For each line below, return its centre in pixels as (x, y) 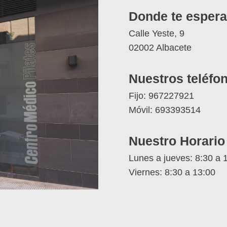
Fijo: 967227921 (161, 96)
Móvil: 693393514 (165, 110)
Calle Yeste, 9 (157, 34)
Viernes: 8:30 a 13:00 (172, 173)
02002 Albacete (160, 48)
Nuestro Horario (177, 141)
